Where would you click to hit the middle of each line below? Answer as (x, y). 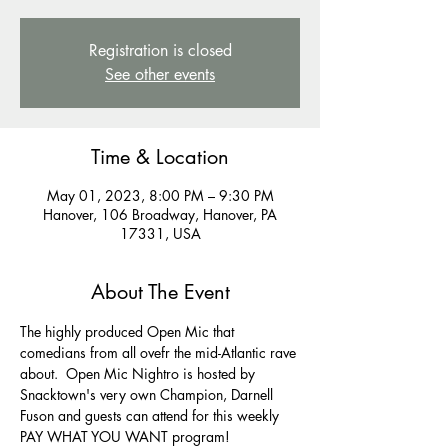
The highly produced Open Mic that (129, 331)
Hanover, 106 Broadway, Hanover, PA (160, 214)
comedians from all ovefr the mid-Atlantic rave (160, 352)
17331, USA (160, 233)
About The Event (160, 291)
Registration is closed (160, 50)
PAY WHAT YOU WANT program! (127, 436)
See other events (160, 74)
